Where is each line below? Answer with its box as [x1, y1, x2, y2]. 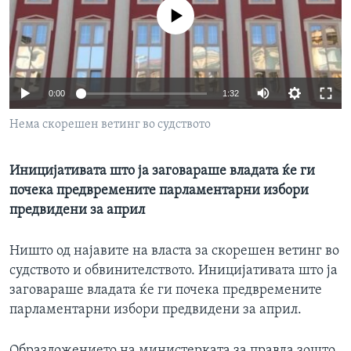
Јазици [27, 23, 70, 38]
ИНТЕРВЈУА [28, 9, 91, 21]
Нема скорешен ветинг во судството [9, 118, 211, 132]
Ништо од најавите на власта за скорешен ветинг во [9, 244, 339, 259]
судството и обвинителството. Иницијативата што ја [9, 263, 338, 279]
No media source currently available [74, 9, 290, 24]
